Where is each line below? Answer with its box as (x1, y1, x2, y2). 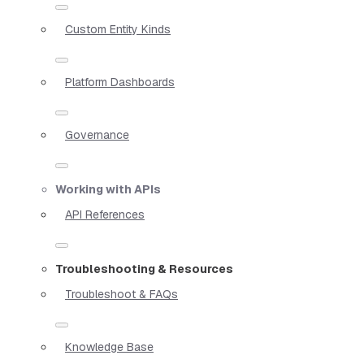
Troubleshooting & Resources (55, 261, 233, 276)
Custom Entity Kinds (65, 21, 171, 37)
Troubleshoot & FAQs (65, 286, 178, 301)
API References (65, 206, 145, 222)
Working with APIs (55, 181, 161, 197)
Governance (65, 127, 129, 142)
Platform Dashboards (65, 74, 175, 89)
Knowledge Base (65, 339, 154, 354)
